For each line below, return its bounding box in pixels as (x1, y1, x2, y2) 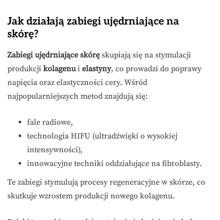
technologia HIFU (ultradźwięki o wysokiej (27, 131, 177, 141)
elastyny (82, 64, 111, 74)
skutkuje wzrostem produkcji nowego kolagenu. (7, 191, 175, 201)
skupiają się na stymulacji (100, 50, 191, 60)
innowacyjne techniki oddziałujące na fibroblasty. (27, 159, 202, 169)
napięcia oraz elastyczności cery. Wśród (7, 78, 147, 88)
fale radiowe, (27, 117, 73, 128)
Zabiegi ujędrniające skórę (7, 50, 100, 60)
